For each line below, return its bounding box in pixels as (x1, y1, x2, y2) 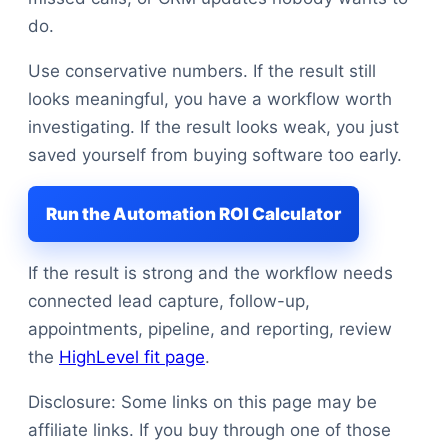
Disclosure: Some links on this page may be (28, 392, 377, 412)
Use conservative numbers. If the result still (28, 61, 376, 81)
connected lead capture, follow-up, (28, 291, 310, 311)
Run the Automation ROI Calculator (46, 204, 341, 224)
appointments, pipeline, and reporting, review (28, 319, 392, 339)
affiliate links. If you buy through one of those (28, 420, 391, 440)
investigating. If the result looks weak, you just (28, 117, 399, 137)
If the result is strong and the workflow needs (28, 263, 393, 283)
